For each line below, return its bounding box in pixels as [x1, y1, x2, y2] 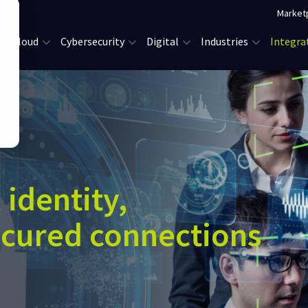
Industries [200, 34, 248, 48]
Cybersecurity [60, 34, 124, 48]
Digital [146, 34, 179, 48]
